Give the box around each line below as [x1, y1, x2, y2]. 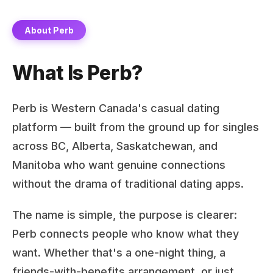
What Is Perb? [12, 61, 143, 85]
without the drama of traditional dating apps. [12, 177, 244, 190]
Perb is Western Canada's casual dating [12, 102, 219, 115]
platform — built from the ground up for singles [12, 121, 259, 133]
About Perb [24, 25, 74, 35]
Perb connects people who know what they [12, 227, 239, 240]
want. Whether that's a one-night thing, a [12, 246, 225, 259]
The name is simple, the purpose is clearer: [12, 208, 237, 221]
